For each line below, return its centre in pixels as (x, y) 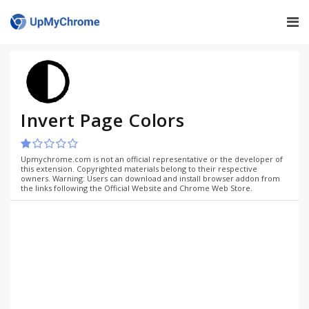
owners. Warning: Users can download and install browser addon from (150, 178)
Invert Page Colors (103, 120)
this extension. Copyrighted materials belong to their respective (139, 169)
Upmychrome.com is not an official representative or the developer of (152, 159)
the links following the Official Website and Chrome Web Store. (137, 188)
